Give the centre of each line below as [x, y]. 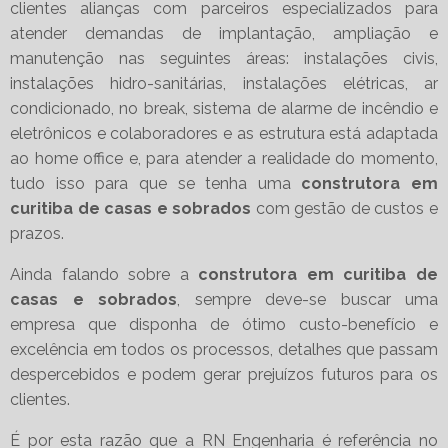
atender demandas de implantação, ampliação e [224, 34]
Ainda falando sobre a [104, 275]
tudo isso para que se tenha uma [156, 184]
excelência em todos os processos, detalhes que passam [224, 350]
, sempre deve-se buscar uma [307, 300]
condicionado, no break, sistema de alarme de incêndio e [224, 109]
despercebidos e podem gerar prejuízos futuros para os [224, 375]
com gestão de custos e [345, 209]
